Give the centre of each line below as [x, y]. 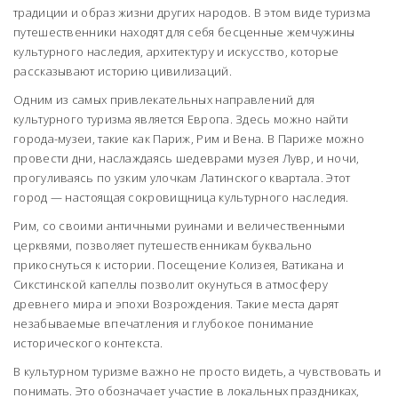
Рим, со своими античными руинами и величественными [179, 225]
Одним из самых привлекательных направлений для [164, 99]
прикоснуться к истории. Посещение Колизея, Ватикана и [179, 264]
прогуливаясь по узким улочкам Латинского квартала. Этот [182, 177]
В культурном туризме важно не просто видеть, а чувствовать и [197, 371]
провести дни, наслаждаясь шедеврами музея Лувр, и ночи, [187, 158]
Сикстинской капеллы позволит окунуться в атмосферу [171, 284]
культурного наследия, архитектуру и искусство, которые [176, 51]
